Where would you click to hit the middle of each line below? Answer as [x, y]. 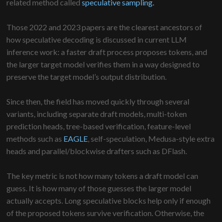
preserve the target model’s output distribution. [87, 77]
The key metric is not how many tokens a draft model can [103, 176]
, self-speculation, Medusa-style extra [151, 139]
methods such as [35, 139]
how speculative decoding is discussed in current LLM [97, 40]
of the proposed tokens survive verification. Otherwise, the [106, 213]
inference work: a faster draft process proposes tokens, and [107, 52]
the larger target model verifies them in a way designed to [103, 64]
